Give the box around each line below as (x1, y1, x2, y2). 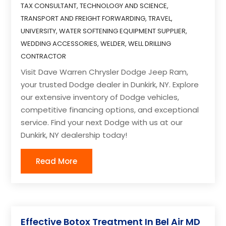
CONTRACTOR (21, 51, 67, 61)
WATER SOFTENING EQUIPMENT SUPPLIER (59, 26, 186, 36)
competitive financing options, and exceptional (21, 104, 199, 115)
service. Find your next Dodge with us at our (21, 117, 183, 128)
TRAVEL (148, 13, 172, 23)
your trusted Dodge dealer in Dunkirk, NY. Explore (21, 79, 199, 90)
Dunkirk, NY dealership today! (21, 129, 128, 140)
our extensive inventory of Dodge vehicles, (21, 91, 180, 102)
